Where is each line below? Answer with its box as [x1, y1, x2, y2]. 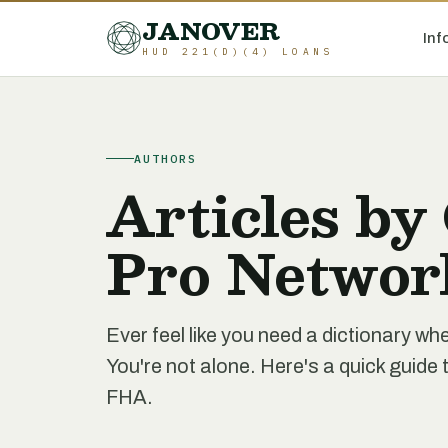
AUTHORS [134, 151, 198, 166]
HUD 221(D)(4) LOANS [142, 45, 333, 58]
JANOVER [142, 12, 281, 50]
